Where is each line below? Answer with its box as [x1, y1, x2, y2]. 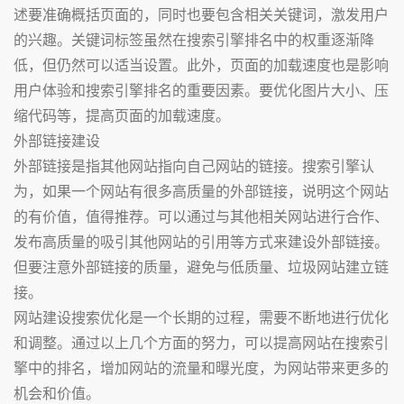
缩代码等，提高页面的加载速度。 [14, 105, 230, 125]
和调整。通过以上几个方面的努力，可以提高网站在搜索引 [14, 332, 389, 353]
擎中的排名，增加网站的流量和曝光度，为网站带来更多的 [14, 357, 389, 378]
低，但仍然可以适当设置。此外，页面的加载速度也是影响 [14, 54, 389, 75]
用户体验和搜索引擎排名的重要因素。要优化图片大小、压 [14, 79, 389, 100]
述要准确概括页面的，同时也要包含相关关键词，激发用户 [14, 4, 389, 24]
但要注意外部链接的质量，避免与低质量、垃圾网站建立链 [14, 256, 389, 277]
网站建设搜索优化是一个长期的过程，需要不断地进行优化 [14, 307, 389, 327]
